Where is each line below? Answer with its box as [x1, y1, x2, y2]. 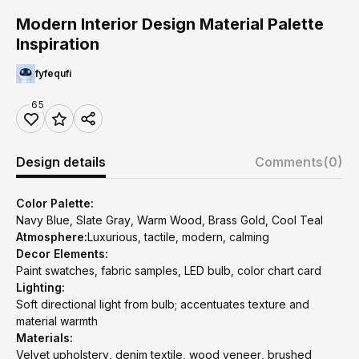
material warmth [16, 314, 98, 328]
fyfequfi [35, 67, 71, 79]
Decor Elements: [16, 247, 108, 260]
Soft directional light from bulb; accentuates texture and [16, 297, 309, 311]
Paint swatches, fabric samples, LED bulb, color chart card [16, 264, 321, 277]
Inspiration [16, 34, 99, 54]
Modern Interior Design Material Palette [16, 14, 324, 34]
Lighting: [16, 280, 65, 294]
